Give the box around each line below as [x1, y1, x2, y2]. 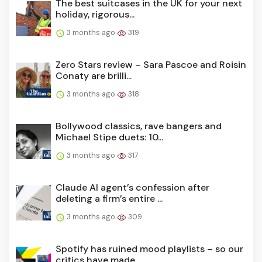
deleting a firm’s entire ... [56, 192, 163, 205]
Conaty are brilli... [56, 69, 132, 82]
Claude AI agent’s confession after [56, 181, 209, 194]
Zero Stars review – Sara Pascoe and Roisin [56, 58, 246, 71]
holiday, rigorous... [56, 8, 135, 20]
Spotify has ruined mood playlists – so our [56, 242, 243, 255]
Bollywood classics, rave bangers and [56, 119, 222, 132]
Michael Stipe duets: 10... [56, 130, 163, 143]
